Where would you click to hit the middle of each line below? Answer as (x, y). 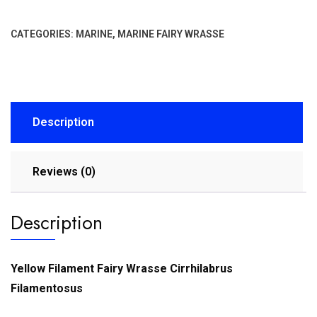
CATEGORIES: (43, 34)
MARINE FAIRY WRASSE (171, 34)
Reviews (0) (64, 172)
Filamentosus (47, 289)
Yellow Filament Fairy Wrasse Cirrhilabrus (122, 269)
